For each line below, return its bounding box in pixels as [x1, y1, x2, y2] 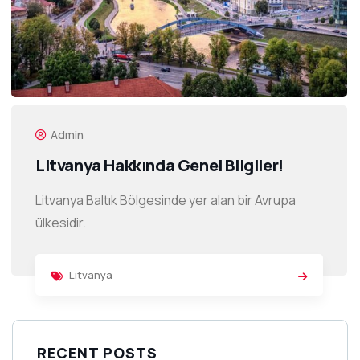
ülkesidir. [35, 213, 86, 231]
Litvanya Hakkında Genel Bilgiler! [35, 153, 284, 176]
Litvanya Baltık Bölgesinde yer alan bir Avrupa [35, 190, 296, 209]
